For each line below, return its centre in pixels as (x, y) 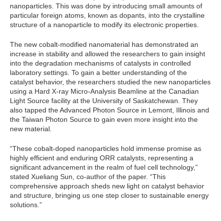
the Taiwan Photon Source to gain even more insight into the (104, 120)
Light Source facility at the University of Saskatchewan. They (104, 101)
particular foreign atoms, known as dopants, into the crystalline (107, 16)
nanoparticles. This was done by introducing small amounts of (106, 6)
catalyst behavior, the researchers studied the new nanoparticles (110, 82)
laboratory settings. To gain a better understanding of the (98, 73)
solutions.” (26, 205)
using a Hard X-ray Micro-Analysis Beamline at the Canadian (104, 92)
